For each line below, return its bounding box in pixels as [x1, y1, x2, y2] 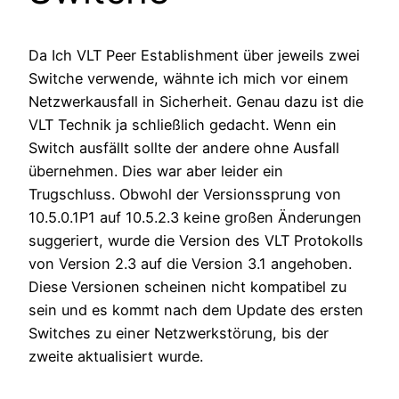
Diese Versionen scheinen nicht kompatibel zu [28, 277, 346, 296]
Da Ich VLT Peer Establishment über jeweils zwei [28, 45, 360, 64]
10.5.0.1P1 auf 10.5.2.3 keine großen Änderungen [28, 208, 362, 226]
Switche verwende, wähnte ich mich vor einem [28, 69, 348, 87]
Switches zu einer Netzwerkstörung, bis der [28, 323, 329, 342]
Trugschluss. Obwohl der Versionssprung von [28, 184, 341, 203]
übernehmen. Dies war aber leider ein [28, 161, 283, 180]
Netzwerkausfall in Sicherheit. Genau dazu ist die [28, 92, 363, 110]
